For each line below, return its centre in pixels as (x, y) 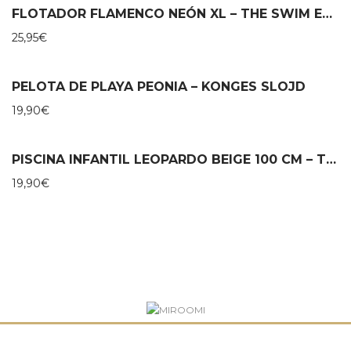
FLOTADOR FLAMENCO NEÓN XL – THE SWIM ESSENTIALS (327, 13)
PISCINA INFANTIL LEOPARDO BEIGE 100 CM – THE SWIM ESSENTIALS (331, 159)
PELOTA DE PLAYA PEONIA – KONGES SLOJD (159, 86)
